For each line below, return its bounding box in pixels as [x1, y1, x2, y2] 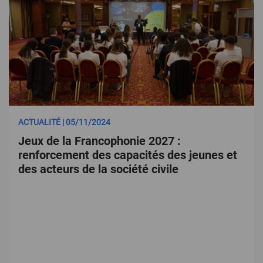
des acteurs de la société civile [18, 162, 178, 176]
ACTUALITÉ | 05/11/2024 [18, 117, 110, 127]
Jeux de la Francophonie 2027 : [18, 134, 181, 148]
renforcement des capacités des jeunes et [18, 148, 237, 162]
